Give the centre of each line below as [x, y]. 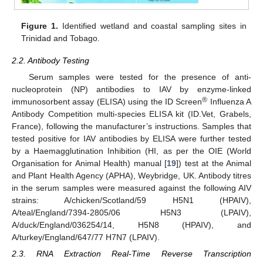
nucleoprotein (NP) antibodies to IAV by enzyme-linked [131, 90]
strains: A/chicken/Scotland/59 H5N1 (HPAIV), [131, 200]
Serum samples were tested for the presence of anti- [140, 77]
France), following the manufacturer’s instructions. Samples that [131, 127]
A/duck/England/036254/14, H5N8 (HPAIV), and [131, 225]
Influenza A [229, 102]
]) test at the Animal [214, 163]
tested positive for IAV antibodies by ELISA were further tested [131, 139]
